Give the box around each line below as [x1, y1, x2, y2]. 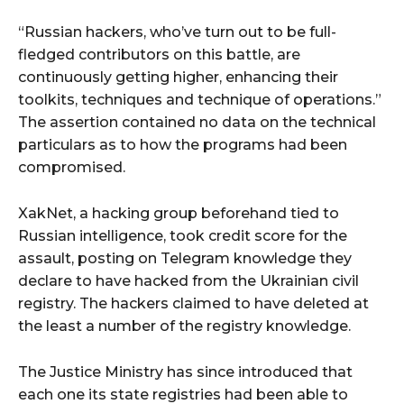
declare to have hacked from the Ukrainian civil [18, 271, 359, 289]
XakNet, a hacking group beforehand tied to [18, 204, 339, 222]
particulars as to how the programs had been [18, 135, 347, 153]
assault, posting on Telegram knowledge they [18, 249, 352, 267]
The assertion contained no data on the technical [18, 113, 376, 131]
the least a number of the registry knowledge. [18, 317, 351, 335]
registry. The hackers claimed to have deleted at [18, 294, 369, 312]
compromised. [18, 158, 125, 176]
